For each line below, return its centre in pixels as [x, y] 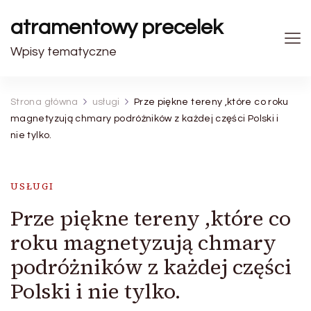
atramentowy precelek [117, 27]
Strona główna [44, 102]
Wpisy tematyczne [64, 52]
